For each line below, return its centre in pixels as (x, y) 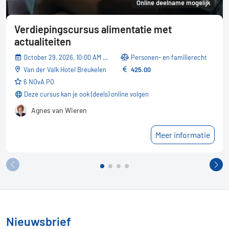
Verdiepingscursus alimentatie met (93, 29)
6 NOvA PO (41, 82)
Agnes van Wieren (59, 110)
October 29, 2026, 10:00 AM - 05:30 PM (65, 58)
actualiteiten (43, 42)
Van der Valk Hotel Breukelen (67, 70)
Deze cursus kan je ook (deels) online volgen (86, 94)
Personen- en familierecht (171, 58)
